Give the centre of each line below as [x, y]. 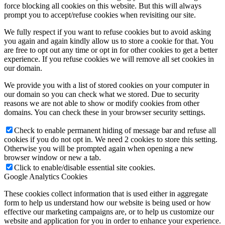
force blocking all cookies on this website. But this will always [103, 6]
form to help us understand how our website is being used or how [107, 203]
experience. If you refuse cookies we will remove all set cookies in [109, 59]
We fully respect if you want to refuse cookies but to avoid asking [107, 32]
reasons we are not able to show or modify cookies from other [102, 103]
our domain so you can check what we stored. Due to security [102, 94]
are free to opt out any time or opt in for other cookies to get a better [111, 50]
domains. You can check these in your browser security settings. [105, 112]
